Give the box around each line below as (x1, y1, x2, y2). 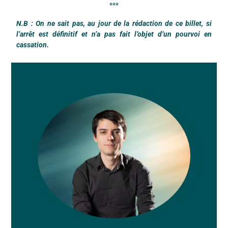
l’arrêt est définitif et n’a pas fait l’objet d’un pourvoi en (16, 30, 212, 38)
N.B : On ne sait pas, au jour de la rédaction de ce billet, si (16, 19, 212, 27)
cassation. (16, 40, 49, 49)
